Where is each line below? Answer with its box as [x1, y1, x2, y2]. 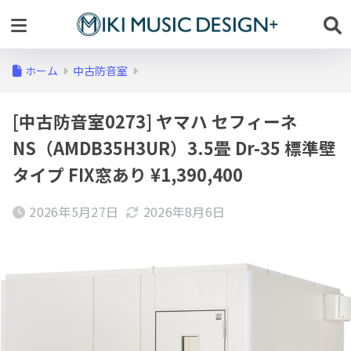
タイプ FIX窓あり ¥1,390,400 [13, 162, 243, 186]
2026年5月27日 [29, 202, 119, 221]
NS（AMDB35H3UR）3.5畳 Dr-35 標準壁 [13, 136, 336, 160]
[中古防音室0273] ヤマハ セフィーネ [13, 109, 298, 133]
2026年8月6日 [143, 202, 226, 221]
